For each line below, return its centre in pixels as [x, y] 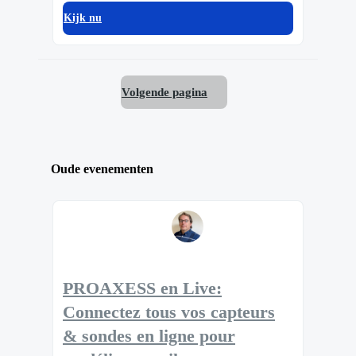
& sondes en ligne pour [149, 336]
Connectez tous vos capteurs [169, 312]
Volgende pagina [164, 92]
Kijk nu [83, 17]
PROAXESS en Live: [142, 288]
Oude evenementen [102, 168]
